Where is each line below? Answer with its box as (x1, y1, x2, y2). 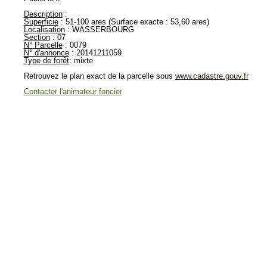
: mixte (69, 56, 93, 65)
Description (23, 10, 63, 18)
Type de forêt (23, 56, 69, 65)
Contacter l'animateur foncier (23, 87, 122, 96)
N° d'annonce (23, 48, 69, 57)
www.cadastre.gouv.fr (175, 72, 249, 80)
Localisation (23, 25, 65, 34)
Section (23, 33, 50, 42)
